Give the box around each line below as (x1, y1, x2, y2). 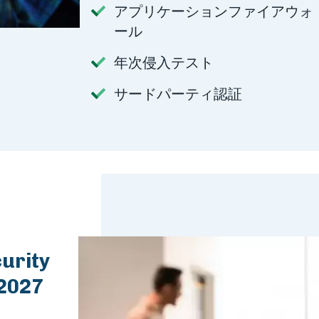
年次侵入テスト (114, 54, 214, 71)
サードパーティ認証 (114, 85, 242, 103)
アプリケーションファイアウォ (114, 3, 313, 20)
